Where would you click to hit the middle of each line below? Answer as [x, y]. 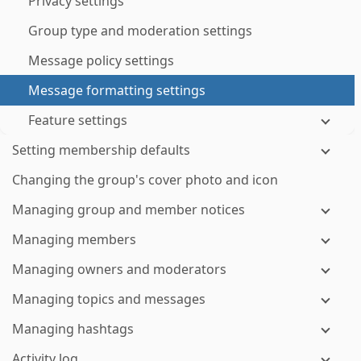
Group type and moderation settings [140, 31]
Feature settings [78, 120]
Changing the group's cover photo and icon [145, 180]
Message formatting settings [117, 90]
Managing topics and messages [109, 299]
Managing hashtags [73, 329]
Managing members [74, 239]
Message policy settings [101, 60]
